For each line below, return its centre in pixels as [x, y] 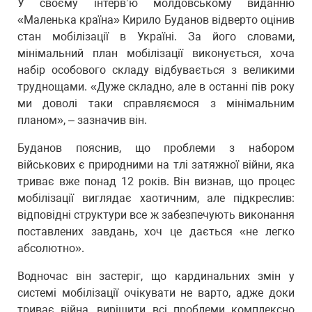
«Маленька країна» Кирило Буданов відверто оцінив [156, 20]
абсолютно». [51, 248]
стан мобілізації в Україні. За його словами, [156, 37]
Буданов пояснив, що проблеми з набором [156, 148]
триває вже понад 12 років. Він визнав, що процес [156, 181]
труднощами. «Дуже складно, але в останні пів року [156, 87]
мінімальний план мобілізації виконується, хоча [156, 53]
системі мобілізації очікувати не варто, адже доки [156, 293]
